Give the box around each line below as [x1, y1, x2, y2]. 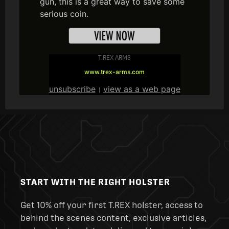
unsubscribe [49, 84, 96, 94]
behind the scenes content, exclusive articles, [20, 213, 207, 223]
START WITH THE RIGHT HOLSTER [20, 177, 170, 187]
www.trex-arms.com [84, 68, 145, 76]
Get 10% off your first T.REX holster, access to [20, 200, 203, 210]
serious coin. [40, 8, 88, 19]
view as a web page [103, 84, 180, 94]
